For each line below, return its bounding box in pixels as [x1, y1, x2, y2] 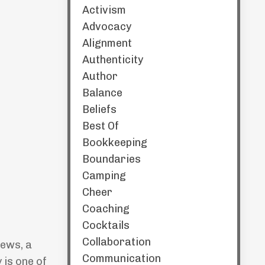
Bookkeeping [82, 136, 147, 149]
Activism [82, 4, 126, 17]
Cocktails [82, 219, 130, 232]
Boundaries [82, 153, 141, 166]
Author [82, 70, 118, 83]
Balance [82, 86, 122, 99]
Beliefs [82, 103, 117, 116]
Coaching [82, 202, 130, 215]
